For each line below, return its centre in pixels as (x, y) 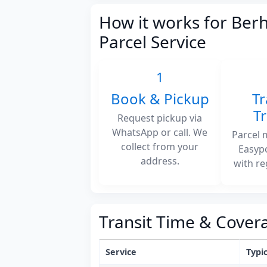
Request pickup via (160, 118)
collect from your (160, 146)
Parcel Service (153, 41)
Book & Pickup (160, 98)
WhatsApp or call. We (160, 132)
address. (160, 161)
